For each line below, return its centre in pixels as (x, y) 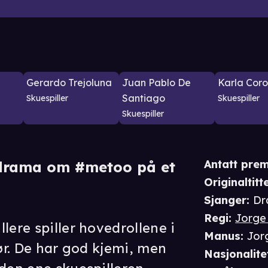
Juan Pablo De (156, 82)
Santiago (144, 98)
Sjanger (226, 200)
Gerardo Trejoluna (69, 82)
